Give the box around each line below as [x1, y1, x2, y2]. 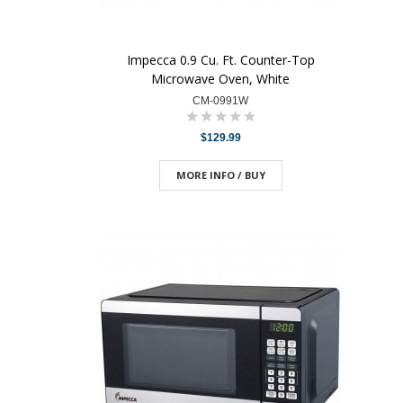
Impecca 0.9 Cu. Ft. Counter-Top [126, 51, 315, 68]
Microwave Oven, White [151, 70, 290, 87]
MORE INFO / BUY [175, 168, 265, 182]
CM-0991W [193, 94, 248, 107]
